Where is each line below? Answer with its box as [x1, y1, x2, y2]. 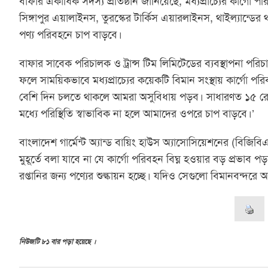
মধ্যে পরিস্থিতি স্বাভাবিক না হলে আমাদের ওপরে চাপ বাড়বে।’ [19, 107, 254, 121]
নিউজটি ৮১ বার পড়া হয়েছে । [19, 237, 96, 246]
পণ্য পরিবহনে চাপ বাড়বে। [19, 28, 122, 42]
